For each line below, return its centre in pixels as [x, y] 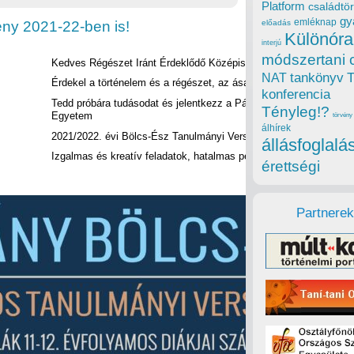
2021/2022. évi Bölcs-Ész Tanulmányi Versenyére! [167, 136]
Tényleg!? [296, 112]
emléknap [315, 23]
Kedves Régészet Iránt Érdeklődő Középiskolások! [168, 62]
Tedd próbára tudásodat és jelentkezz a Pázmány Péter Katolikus [201, 103]
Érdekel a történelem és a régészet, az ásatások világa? [181, 83]
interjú [271, 43]
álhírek [276, 128]
